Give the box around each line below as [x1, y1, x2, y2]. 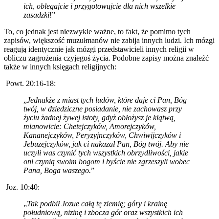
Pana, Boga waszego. [23, 166, 91, 175]
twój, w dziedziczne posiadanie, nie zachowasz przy [23, 104, 182, 113]
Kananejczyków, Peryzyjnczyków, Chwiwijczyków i [23, 131, 181, 139]
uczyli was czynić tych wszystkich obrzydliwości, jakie [23, 148, 188, 157]
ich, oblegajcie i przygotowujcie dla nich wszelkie [23, 1, 175, 10]
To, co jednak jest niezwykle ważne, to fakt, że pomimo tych [4, 27, 191, 36]
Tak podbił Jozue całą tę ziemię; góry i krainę [27, 199, 167, 208]
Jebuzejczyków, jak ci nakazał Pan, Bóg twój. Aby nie [23, 139, 189, 148]
